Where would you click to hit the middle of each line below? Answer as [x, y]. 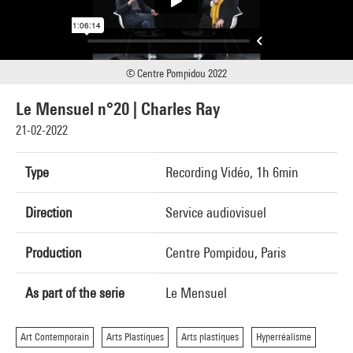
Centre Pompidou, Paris [226, 253]
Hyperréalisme [284, 337]
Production [54, 253]
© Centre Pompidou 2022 [176, 73]
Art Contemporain [55, 337]
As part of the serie [75, 293]
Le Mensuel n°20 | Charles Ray [118, 109]
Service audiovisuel [216, 212]
